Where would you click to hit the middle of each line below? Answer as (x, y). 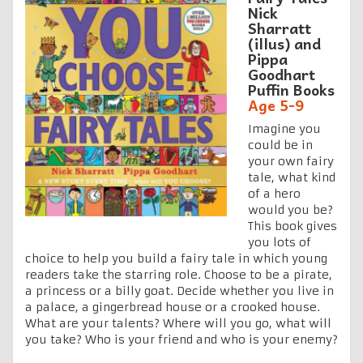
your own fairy (291, 161)
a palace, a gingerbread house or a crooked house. (173, 307)
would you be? (290, 209)
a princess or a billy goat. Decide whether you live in (179, 290)
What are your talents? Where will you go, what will (178, 323)
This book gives (293, 226)
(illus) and (284, 43)
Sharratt (280, 28)
